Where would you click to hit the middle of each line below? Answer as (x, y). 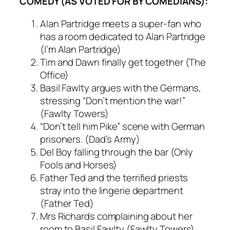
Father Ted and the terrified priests (114, 177)
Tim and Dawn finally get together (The (123, 62)
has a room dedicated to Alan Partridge (123, 36)
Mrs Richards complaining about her (116, 216)
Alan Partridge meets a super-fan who (121, 23)
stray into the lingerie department (112, 190)
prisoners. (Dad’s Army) (90, 139)
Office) (55, 75)
